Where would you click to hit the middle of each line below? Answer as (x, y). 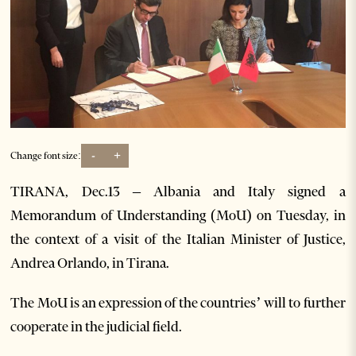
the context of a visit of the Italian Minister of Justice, (178, 239)
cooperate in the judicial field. (97, 326)
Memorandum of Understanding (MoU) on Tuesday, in (178, 215)
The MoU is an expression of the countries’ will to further (178, 302)
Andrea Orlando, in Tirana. (90, 263)
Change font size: (46, 156)
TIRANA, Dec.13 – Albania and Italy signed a (178, 191)
